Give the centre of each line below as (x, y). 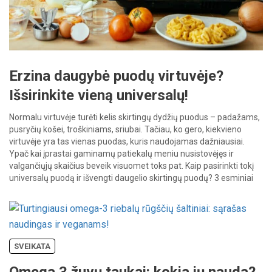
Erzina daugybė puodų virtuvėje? (116, 76)
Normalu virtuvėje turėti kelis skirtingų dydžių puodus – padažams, (134, 117)
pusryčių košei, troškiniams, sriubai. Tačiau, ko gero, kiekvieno (125, 130)
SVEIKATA (32, 246)
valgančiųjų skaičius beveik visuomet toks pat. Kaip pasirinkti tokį (131, 166)
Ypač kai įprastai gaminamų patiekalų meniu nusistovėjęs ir (121, 154)
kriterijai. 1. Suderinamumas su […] (74, 190)
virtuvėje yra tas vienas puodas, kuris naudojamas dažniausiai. (127, 142)
